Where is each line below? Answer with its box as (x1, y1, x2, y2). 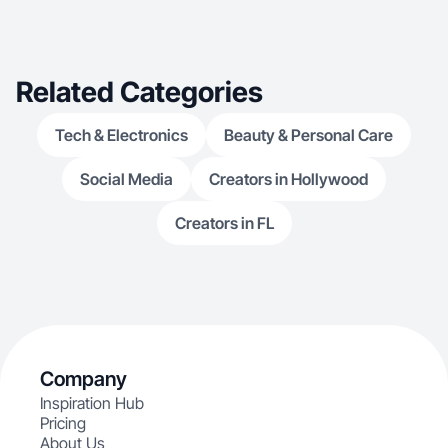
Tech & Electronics (55, 125, 188, 145)
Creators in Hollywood (209, 169, 368, 189)
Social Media (80, 169, 173, 189)
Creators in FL (174, 213, 274, 233)
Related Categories (16, 75, 263, 109)
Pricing (40, 413, 86, 433)
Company (40, 367, 127, 391)
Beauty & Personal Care (224, 125, 393, 145)
